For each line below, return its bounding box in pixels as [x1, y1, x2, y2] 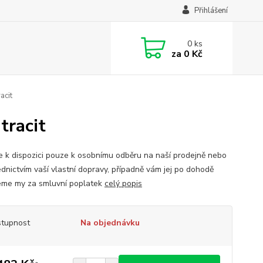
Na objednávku [80, 217, 140, 228]
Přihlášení [194, 5, 228, 16]
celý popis [104, 178, 142, 189]
